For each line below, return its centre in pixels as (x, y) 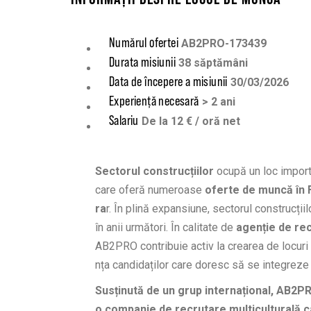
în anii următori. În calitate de (166, 227)
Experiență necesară (154, 101)
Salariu (124, 120)
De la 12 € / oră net (191, 121)
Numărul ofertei (144, 42)
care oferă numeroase (149, 190)
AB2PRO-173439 (224, 43)
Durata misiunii (142, 62)
